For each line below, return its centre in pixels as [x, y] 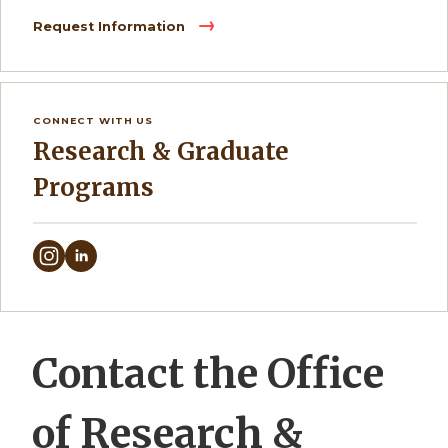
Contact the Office [208, 373]
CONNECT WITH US [93, 120]
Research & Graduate [42, 151]
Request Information [111, 26]
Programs [93, 187]
